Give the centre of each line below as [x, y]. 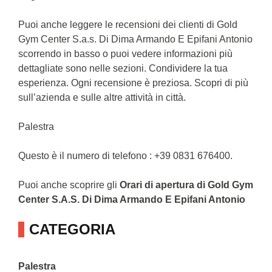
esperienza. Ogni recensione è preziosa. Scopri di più [133, 83]
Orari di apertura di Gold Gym [186, 185]
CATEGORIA [72, 229]
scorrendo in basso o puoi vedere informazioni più [125, 53]
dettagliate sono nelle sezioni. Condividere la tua [123, 68]
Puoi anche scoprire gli [69, 185]
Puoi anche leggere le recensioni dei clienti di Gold [128, 24]
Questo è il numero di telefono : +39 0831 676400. [125, 155]
